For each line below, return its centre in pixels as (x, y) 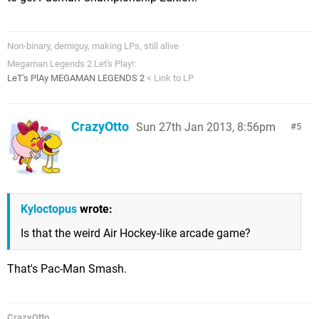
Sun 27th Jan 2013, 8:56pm (206, 127)
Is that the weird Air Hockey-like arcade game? (136, 233)
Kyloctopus (49, 209)
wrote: (95, 209)
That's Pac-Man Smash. (67, 269)
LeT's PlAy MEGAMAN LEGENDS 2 (76, 78)
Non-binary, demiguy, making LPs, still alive (93, 46)
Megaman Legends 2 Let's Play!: (72, 64)
